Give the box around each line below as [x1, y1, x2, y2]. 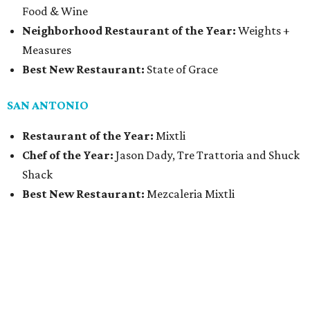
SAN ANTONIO [7, 98, 89, 113]
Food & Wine [22, 4, 88, 19]
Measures [22, 43, 71, 57]
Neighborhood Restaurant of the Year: [22, 24, 236, 38]
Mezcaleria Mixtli [145, 187, 235, 201]
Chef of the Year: [22, 148, 116, 163]
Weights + [236, 24, 290, 38]
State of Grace [145, 62, 218, 77]
